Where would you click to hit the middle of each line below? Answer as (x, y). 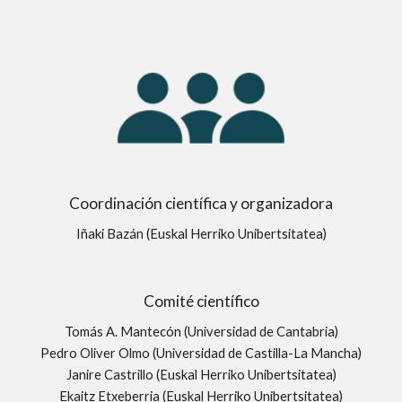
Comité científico (201, 301)
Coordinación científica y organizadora (201, 203)
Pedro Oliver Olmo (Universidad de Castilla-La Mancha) (201, 353)
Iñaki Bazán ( (113, 234)
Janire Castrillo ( (113, 375)
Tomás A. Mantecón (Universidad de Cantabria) (201, 332)
